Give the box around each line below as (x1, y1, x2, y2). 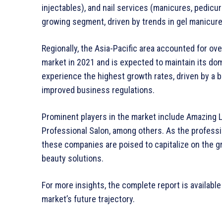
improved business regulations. (42, 85, 155, 96)
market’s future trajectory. (42, 194, 135, 205)
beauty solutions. (42, 153, 104, 164)
